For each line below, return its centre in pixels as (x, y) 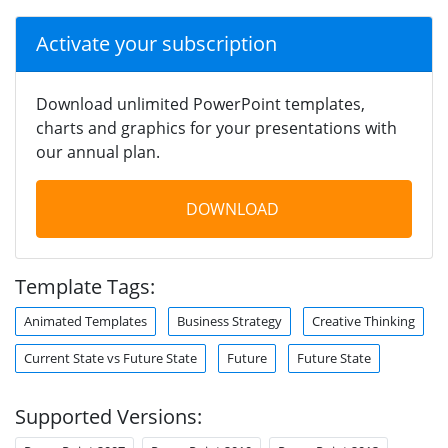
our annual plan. (98, 151)
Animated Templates (85, 320)
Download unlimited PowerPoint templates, (200, 103)
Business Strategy (229, 320)
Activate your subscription (156, 43)
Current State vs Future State (110, 357)
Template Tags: (85, 286)
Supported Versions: (108, 416)
